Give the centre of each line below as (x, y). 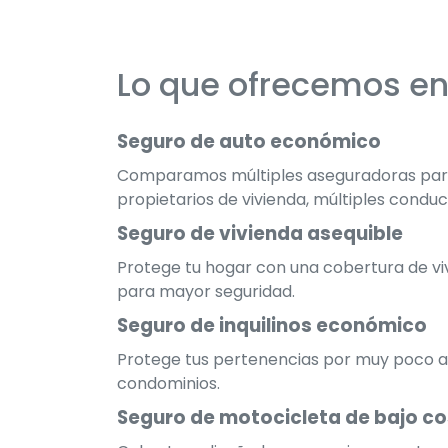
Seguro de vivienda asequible (260, 233)
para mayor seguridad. (206, 291)
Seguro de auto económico (249, 141)
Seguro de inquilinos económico (272, 325)
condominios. (168, 383)
